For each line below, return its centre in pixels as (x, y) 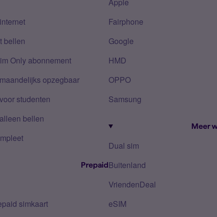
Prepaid (95, 165)
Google (121, 41)
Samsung (125, 99)
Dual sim (124, 146)
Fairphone (126, 22)
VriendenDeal (132, 184)
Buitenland (127, 165)
